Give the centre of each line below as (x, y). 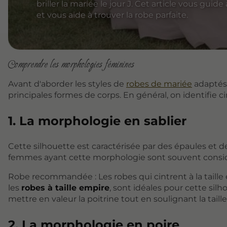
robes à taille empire (65, 187)
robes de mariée (159, 84)
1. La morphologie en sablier (97, 121)
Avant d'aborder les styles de (67, 84)
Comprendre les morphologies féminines (71, 64)
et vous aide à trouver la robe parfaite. (112, 15)
